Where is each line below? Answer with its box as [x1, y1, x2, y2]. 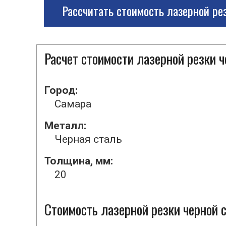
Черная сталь [54, 133, 122, 145]
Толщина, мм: [44, 155, 113, 167]
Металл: [44, 120, 86, 132]
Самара [54, 98, 91, 110]
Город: [44, 84, 78, 96]
